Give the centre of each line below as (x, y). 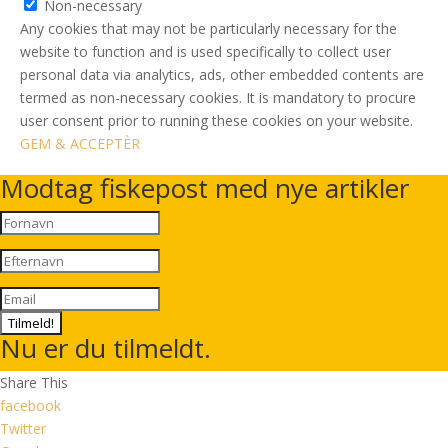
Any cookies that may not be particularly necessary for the (208, 28)
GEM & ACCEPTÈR (80, 143)
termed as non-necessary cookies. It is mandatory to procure (218, 97)
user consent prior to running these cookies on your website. (216, 120)
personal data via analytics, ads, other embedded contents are (222, 74)
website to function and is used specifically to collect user (205, 51)
